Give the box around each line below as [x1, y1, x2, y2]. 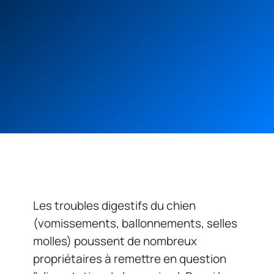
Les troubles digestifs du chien [33, 198, 196, 213]
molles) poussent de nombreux [33, 233, 197, 249]
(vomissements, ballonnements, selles [33, 215, 237, 231]
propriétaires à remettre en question [33, 251, 226, 267]
